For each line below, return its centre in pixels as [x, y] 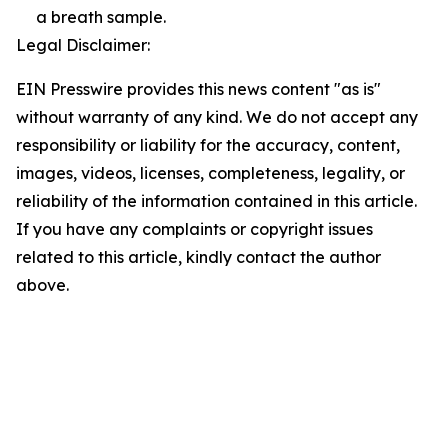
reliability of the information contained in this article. [216, 201]
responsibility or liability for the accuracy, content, [208, 145]
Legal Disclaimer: [83, 45]
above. [42, 285]
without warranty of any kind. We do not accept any [217, 117]
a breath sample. [101, 17]
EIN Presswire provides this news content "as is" [198, 89]
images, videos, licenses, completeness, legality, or [210, 173]
